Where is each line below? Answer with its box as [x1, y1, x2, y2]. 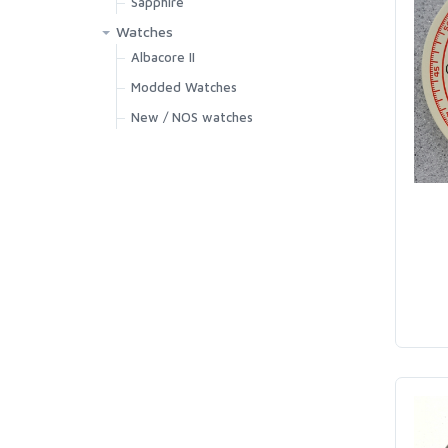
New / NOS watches [131, 109, 253, 125]
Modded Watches [131, 79, 237, 95]
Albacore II [131, 49, 195, 65]
